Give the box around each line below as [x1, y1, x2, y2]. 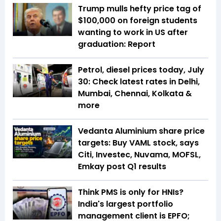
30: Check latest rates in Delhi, [78, 75, 200, 87]
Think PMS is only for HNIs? [78, 186, 184, 198]
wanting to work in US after [78, 26, 188, 38]
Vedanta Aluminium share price [78, 125, 205, 137]
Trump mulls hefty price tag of [78, 2, 201, 14]
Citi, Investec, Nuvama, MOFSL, [78, 148, 201, 160]
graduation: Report [78, 38, 155, 50]
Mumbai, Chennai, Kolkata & [78, 87, 192, 99]
